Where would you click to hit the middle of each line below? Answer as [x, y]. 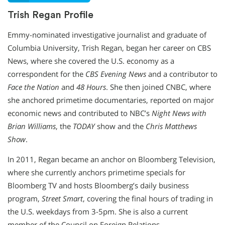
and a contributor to [182, 74]
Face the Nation [34, 87]
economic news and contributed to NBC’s [80, 113]
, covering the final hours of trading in [148, 199]
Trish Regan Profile [50, 15]
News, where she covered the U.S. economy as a [91, 61]
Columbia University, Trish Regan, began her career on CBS [109, 48]
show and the [121, 126]
